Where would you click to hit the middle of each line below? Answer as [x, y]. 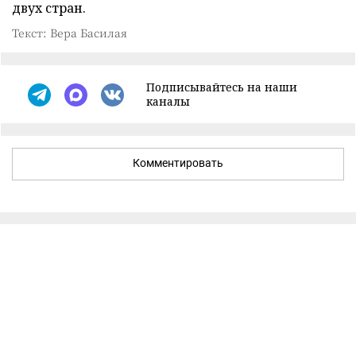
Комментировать [178, 163]
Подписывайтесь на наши [222, 87]
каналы [168, 101]
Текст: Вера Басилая [70, 33]
